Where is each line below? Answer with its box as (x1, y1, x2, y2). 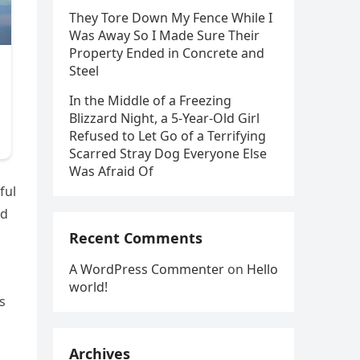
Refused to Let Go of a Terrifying (69, 127, 266, 145)
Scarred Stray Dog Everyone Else (69, 145, 267, 162)
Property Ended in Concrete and (69, 44, 264, 62)
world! (69, 278, 108, 296)
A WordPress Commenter (69, 260, 224, 278)
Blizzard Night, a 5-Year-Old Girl (69, 109, 260, 127)
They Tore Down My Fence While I (69, 9, 272, 27)
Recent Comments (69, 228, 202, 247)
